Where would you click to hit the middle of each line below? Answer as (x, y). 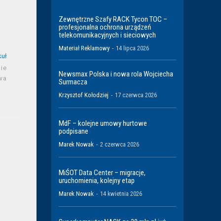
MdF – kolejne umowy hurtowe (103, 123)
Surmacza (73, 82)
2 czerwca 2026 (120, 144)
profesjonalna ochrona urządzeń (105, 27)
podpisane (74, 131)
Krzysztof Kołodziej (84, 95)
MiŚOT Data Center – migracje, (102, 172)
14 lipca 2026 (132, 48)
